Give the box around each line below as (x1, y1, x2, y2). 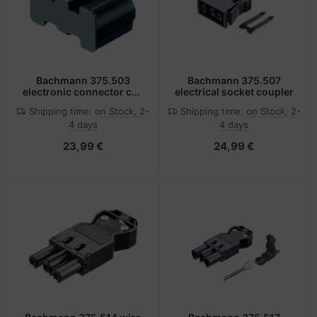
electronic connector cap (22, 85, 144, 98)
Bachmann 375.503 (35, 74, 130, 86)
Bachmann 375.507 (187, 74, 281, 86)
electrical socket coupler (174, 85, 294, 98)
